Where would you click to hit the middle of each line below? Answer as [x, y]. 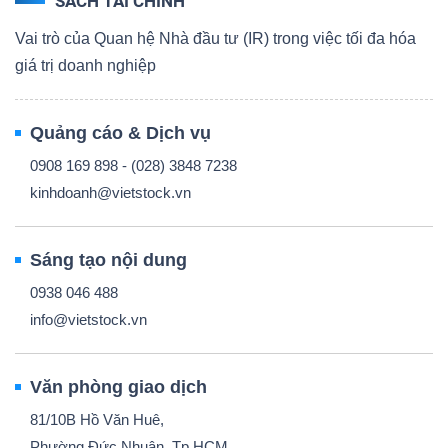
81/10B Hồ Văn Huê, [97, 419]
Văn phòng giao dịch [118, 386]
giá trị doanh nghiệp [85, 65]
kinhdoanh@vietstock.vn [110, 192]
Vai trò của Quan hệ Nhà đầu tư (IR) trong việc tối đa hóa [215, 38]
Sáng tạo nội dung [108, 259]
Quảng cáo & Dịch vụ [120, 132]
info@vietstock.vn [88, 319]
